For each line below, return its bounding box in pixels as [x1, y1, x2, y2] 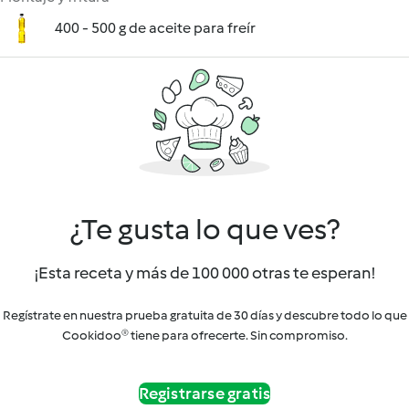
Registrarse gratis [138, 383, 271, 404]
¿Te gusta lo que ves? [69, 212, 340, 246]
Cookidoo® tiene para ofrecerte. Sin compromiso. [61, 328, 348, 343]
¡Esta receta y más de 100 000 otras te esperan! [34, 263, 375, 283]
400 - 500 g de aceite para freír [55, 19, 256, 37]
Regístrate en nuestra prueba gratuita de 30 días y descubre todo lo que [2, 308, 407, 323]
